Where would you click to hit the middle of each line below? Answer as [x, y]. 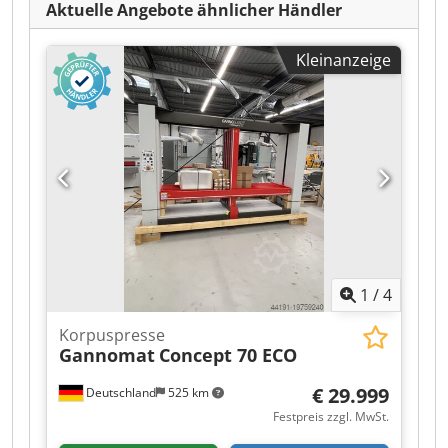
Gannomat [107, 354]
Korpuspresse [112, 334]
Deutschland [119, 392]
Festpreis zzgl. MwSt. [331, 416]
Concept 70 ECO [228, 354]
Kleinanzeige [343, 60]
